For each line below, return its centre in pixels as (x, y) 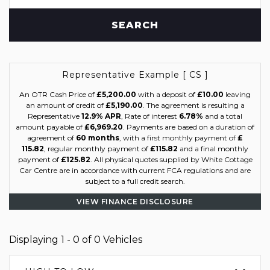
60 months (98, 138)
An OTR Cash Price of (58, 94)
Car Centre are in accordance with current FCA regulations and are (135, 170)
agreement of (52, 138)
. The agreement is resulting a (193, 105)
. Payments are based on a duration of (189, 127)
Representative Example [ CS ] (135, 75)
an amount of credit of (65, 105)
